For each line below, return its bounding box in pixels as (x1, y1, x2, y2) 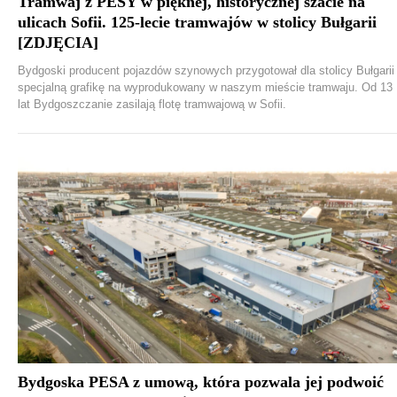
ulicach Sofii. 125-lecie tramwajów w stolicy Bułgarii (18, 13, 377, 31)
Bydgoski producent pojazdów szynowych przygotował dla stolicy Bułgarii (18, 64, 394, 77)
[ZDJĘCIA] (18, 34, 98, 51)
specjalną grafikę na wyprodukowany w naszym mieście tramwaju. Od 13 (18, 81, 393, 94)
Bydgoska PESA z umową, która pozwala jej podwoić (18, 373, 384, 391)
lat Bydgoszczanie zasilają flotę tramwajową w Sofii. (18, 97, 286, 111)
